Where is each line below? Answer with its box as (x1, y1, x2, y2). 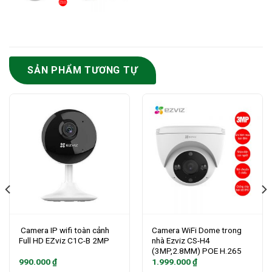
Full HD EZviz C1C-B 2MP (18, 235, 109, 245)
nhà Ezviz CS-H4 (151, 235, 210, 245)
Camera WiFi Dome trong (151, 225, 242, 235)
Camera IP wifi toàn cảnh (18, 225, 109, 235)
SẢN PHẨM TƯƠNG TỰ (27, 64, 138, 76)
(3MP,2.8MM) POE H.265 (151, 245, 242, 256)
